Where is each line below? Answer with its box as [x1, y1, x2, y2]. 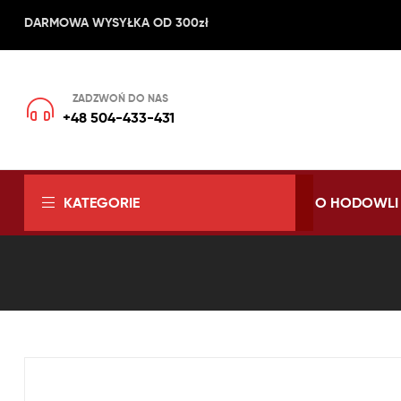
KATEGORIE [64, 193, 140, 212]
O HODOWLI [314, 193, 398, 212]
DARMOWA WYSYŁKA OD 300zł [24, 14, 209, 30]
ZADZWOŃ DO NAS [73, 91, 168, 106]
